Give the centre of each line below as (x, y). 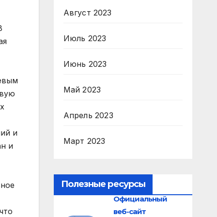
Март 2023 (84, 141)
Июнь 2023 (85, 64)
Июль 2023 (85, 38)
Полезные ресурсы (103, 184)
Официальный (140, 199)
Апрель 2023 (88, 115)
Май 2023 (82, 90)
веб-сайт (130, 211)
